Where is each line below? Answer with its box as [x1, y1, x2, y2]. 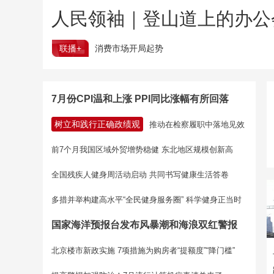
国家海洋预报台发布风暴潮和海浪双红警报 [51, 220, 237, 230]
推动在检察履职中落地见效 [149, 120, 245, 129]
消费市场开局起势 [95, 43, 163, 53]
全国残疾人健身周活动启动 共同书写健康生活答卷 [51, 170, 229, 179]
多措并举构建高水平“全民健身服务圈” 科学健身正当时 [51, 195, 242, 204]
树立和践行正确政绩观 [54, 119, 140, 129]
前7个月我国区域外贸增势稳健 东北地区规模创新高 [51, 145, 233, 154]
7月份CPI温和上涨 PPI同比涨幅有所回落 [51, 94, 229, 104]
